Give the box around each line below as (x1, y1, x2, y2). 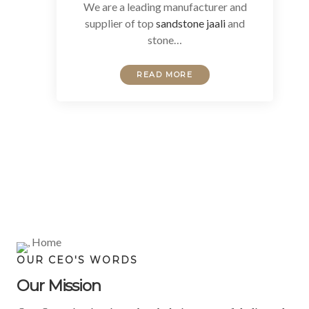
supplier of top (85, 17, 156, 30)
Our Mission (17, 276, 101, 296)
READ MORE (137, 70, 193, 80)
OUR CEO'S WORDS (17, 254, 138, 267)
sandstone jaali (156, 17, 226, 30)
